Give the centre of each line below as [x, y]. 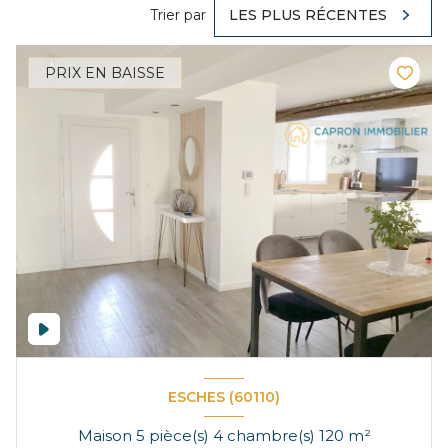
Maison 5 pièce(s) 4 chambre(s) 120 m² [359, 435]
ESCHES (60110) [224, 397]
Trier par [178, 14]
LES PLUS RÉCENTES [308, 15]
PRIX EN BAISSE [105, 73]
